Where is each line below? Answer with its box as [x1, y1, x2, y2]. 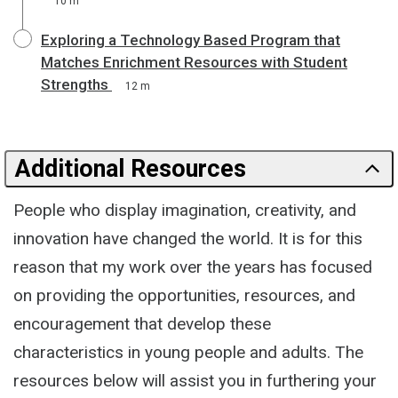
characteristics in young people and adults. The [13, 342, 363, 362]
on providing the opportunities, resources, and [13, 285, 355, 306]
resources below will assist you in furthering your [13, 370, 377, 391]
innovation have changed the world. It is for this [13, 228, 362, 249]
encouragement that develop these [13, 314, 271, 334]
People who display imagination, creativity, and [13, 200, 356, 220]
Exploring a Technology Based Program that [41, 31, 340, 49]
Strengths [41, 76, 108, 93]
